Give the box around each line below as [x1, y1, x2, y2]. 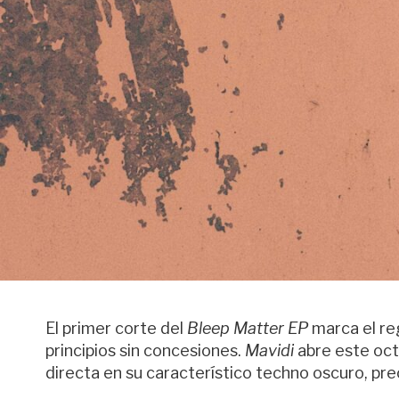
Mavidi [241, 341, 294, 360]
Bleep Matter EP [183, 319, 308, 338]
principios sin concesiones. [45, 341, 241, 360]
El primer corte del [45, 319, 183, 338]
